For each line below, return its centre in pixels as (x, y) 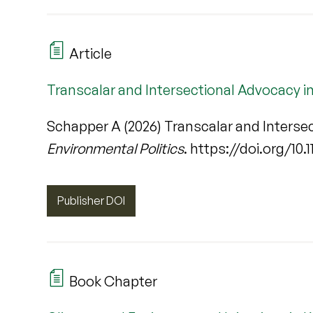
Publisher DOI (92, 200)
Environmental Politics (116, 148)
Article (89, 53)
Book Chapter (112, 282)
